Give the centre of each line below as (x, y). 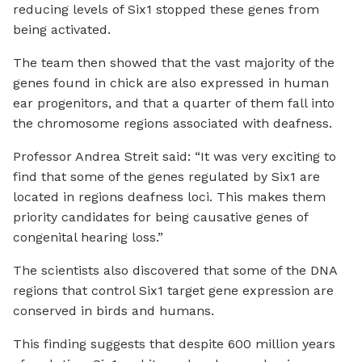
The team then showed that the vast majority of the (174, 63)
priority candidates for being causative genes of (160, 217)
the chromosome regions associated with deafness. (173, 124)
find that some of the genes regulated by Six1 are (166, 177)
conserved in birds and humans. (114, 311)
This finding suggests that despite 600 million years (174, 344)
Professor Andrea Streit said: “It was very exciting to (175, 157)
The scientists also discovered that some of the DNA (175, 271)
